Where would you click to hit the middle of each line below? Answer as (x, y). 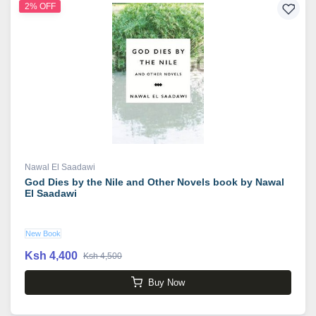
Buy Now (166, 282)
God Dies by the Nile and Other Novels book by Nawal (154, 182)
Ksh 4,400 (51, 256)
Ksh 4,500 (103, 256)
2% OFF (40, 7)
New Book (43, 234)
